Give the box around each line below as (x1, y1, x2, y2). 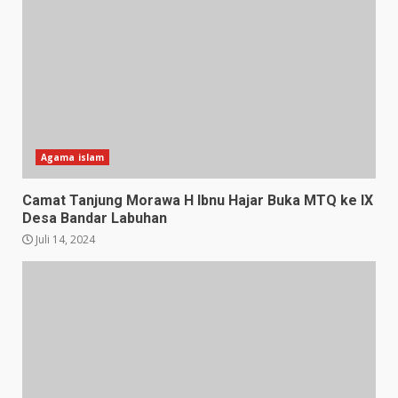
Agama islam (41, 150, 105, 163)
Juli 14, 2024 (33, 231, 95, 247)
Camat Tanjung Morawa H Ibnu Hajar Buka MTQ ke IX (22, 191, 373, 209)
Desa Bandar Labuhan (22, 209, 167, 227)
